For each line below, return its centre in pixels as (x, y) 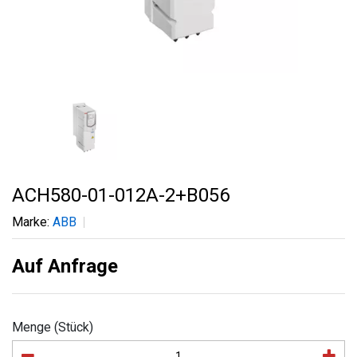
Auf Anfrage (65, 266)
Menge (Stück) (53, 327)
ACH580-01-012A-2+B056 (121, 195)
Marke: (32, 222)
